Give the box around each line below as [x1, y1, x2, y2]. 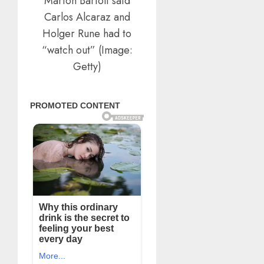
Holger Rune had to [42, 25, 132, 41]
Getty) [72, 58, 101, 74]
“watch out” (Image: [41, 42, 133, 58]
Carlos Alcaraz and [44, 9, 130, 25]
